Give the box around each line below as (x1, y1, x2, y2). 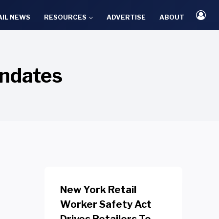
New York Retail (60, 184, 136, 196)
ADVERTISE (107, 13, 146, 21)
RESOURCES (44, 13, 87, 21)
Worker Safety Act (60, 198, 152, 210)
